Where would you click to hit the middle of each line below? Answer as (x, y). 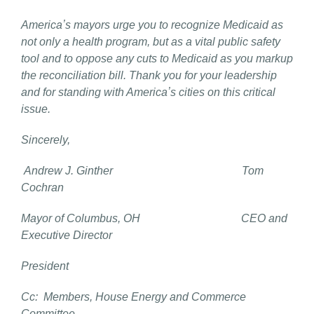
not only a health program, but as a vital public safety (151, 41)
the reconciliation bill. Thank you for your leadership (149, 75)
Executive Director (67, 235)
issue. (36, 109)
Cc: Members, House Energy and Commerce (134, 296)
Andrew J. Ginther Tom (144, 170)
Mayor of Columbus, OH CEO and (154, 218)
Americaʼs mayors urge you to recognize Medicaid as (152, 25)
